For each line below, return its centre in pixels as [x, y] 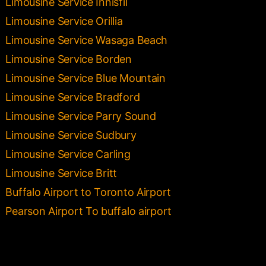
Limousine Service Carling [68, 154]
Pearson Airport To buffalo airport [129, 211]
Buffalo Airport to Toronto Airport [88, 192]
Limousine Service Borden [69, 59]
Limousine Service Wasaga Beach [87, 40]
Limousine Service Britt [61, 173]
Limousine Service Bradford [73, 97]
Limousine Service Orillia [64, 21]
